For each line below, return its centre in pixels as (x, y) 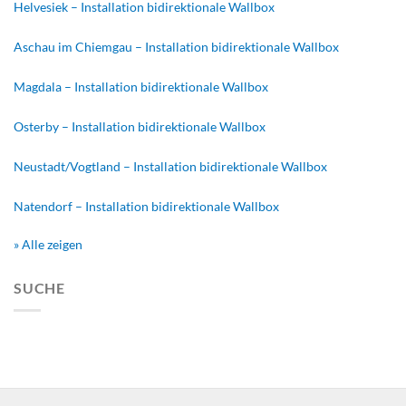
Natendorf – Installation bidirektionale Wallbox (146, 207)
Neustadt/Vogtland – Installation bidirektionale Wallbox (170, 167)
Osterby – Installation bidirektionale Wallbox (140, 127)
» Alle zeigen (48, 245)
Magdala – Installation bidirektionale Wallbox (141, 87)
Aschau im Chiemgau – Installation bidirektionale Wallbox (176, 47)
